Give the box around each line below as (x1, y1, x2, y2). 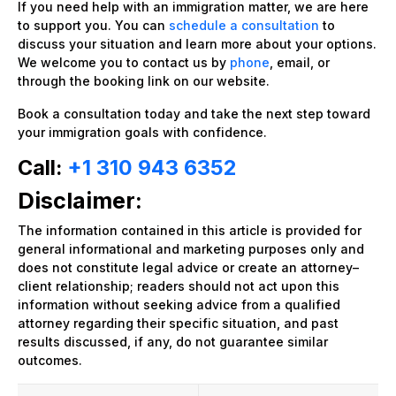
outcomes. (18, 352, 82, 368)
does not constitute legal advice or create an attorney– (18, 259, 359, 275)
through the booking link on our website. (18, 72, 270, 88)
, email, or (270, 54, 330, 70)
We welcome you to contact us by (18, 54, 230, 70)
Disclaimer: (18, 187, 142, 214)
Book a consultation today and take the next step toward (18, 105, 370, 121)
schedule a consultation (169, 17, 319, 33)
